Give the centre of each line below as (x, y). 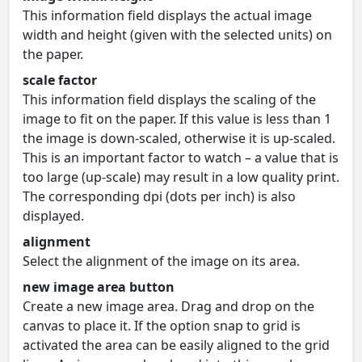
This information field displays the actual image (167, 15)
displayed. (53, 215)
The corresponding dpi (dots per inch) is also (159, 196)
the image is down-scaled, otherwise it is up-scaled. (179, 138)
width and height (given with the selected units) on (177, 34)
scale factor (60, 80)
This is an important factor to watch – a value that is (181, 157)
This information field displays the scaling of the (169, 99)
